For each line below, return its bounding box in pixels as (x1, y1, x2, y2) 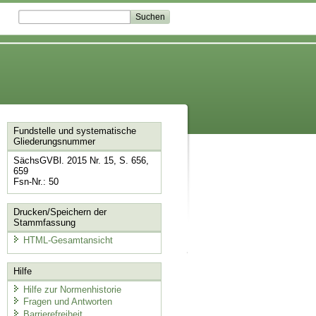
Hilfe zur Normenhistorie (23, 284, 121, 295)
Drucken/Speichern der (13, 206, 107, 217)
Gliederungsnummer (13, 136, 95, 147)
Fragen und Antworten (23, 296, 112, 308)
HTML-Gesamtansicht (23, 235, 113, 246)
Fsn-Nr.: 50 (13, 176, 59, 188)
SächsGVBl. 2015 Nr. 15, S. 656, (13, 155, 149, 166)
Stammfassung (13, 217, 75, 228)
